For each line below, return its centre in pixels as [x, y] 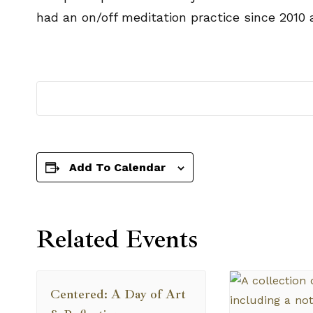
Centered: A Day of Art [118, 294]
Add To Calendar [117, 167]
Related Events [117, 239]
